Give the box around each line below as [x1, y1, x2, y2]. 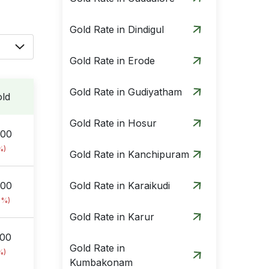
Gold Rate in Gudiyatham [70, 86, 182, 98]
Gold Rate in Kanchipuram [70, 148, 189, 160]
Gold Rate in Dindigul [70, 23, 164, 35]
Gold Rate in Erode [70, 55, 155, 67]
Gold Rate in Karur [70, 211, 154, 223]
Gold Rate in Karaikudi [70, 180, 170, 192]
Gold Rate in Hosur [70, 117, 157, 129]
